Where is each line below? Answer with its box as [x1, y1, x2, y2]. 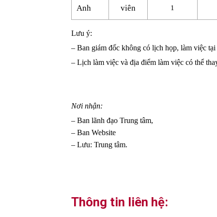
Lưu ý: [71, 29, 92, 38]
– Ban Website [71, 128, 116, 137]
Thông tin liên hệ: [71, 195, 168, 210]
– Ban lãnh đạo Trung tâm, [71, 116, 153, 125]
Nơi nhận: [71, 102, 103, 110]
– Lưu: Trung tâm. [71, 140, 127, 149]
